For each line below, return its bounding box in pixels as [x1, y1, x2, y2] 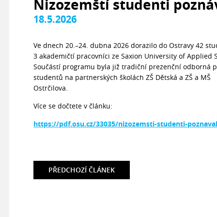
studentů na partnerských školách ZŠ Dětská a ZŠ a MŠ [33, 73, 211, 82]
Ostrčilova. [33, 83, 70, 93]
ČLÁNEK [89, 165, 115, 174]
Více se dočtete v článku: [33, 101, 113, 110]
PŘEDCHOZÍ [48, 165, 89, 174]
